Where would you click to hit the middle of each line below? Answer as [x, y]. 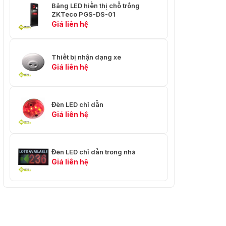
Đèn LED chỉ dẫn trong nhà [94, 152]
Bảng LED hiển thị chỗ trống [96, 5]
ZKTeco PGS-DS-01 [83, 14]
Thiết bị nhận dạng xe [86, 57]
